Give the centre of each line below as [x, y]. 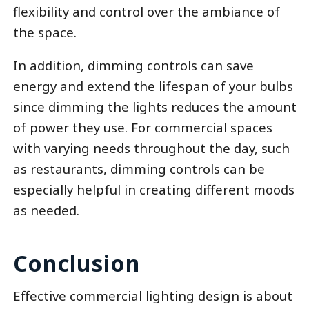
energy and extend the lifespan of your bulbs [153, 86]
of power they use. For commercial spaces [142, 128]
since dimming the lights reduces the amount [154, 107]
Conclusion [77, 263]
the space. [44, 32]
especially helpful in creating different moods [153, 190]
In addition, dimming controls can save [133, 66]
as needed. [46, 210]
